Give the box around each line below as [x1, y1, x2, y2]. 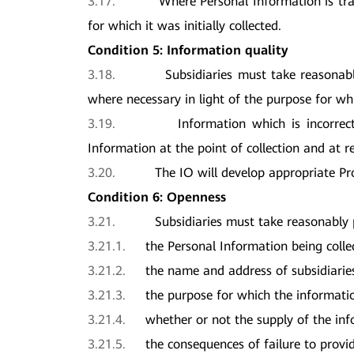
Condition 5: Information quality [88, 42, 289, 58]
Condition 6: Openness [88, 189, 227, 205]
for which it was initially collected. [88, 17, 282, 33]
